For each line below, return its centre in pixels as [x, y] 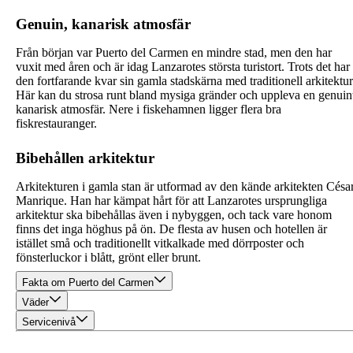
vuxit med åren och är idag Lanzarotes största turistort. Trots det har [183, 67]
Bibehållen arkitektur [85, 158]
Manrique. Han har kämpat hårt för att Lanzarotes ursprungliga [171, 201]
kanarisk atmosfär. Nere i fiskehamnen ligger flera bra [149, 110]
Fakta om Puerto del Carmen [88, 283]
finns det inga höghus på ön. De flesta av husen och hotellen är [171, 229]
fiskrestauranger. [56, 124]
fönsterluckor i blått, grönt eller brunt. [108, 258]
